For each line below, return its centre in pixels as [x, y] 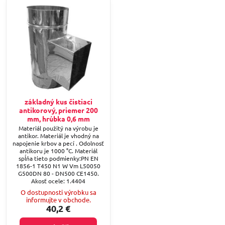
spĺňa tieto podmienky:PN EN [58, 158]
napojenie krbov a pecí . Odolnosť [58, 143]
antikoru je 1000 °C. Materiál [58, 151]
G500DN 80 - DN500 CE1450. [58, 174]
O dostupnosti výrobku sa [58, 192]
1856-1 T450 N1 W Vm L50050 [58, 166]
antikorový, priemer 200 [58, 110]
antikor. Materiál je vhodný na [58, 136]
